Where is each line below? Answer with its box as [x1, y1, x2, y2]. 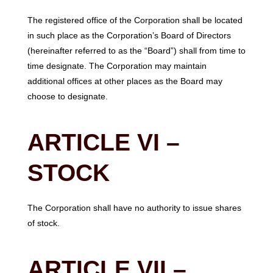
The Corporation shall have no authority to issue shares [27, 202, 241, 213]
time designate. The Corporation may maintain [27, 60, 207, 71]
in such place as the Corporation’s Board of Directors [27, 30, 231, 40]
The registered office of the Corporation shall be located [27, 15, 243, 25]
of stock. [27, 218, 60, 228]
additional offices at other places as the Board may [27, 76, 222, 86]
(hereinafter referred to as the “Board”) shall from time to [27, 45, 246, 55]
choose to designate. [27, 91, 108, 101]
